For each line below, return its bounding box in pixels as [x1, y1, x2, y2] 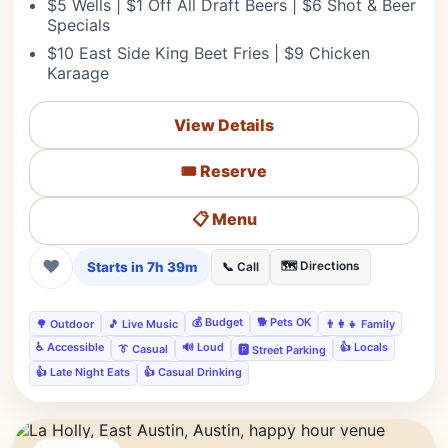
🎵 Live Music [108, 316, 178, 331]
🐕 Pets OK [257, 315, 311, 329]
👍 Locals [340, 340, 388, 354]
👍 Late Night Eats [36, 365, 130, 379]
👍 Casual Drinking [144, 365, 242, 379]
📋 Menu [191, 208, 257, 229]
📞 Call [222, 260, 259, 274]
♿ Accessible [36, 340, 104, 354]
